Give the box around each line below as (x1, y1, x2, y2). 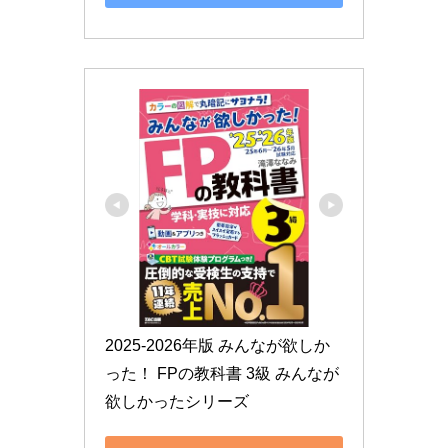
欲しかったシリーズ (105, 393, 249, 410)
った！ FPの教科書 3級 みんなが (105, 365, 339, 382)
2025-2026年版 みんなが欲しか (105, 337, 330, 354)
